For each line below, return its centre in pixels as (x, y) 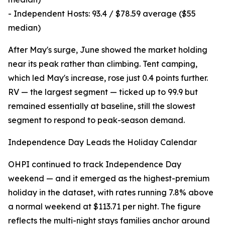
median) (24, 28)
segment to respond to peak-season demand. (96, 120)
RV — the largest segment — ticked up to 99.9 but (103, 92)
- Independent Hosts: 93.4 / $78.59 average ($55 (102, 14)
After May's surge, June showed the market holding (108, 50)
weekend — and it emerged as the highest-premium (109, 179)
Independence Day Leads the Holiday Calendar (102, 142)
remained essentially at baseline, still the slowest (102, 106)
